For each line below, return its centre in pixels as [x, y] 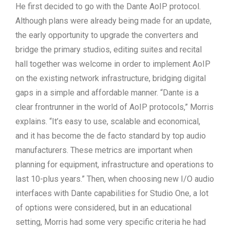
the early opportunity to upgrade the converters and [107, 35]
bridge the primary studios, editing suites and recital [109, 49]
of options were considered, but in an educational [103, 207]
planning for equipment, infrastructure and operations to [114, 164]
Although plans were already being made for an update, [113, 21]
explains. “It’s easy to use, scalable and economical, [108, 121]
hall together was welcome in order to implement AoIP [113, 64]
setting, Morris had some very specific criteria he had [111, 222]
